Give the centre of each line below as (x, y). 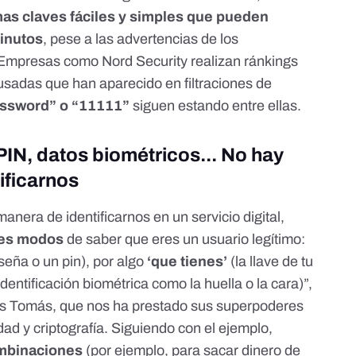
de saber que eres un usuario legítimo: (185, 239)
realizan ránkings (243, 61)
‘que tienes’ (188, 261)
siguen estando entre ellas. (216, 105)
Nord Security (145, 61)
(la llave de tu (271, 261)
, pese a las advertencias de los (141, 39)
